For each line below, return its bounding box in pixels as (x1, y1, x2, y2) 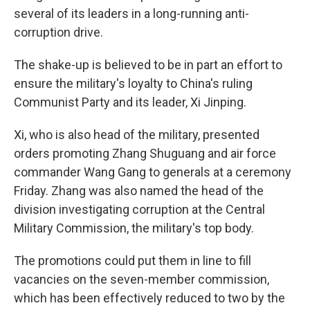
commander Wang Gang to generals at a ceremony (14, 165, 291, 179)
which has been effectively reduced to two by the (14, 291, 285, 305)
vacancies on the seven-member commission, (14, 272, 269, 286)
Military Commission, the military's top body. (14, 221, 254, 235)
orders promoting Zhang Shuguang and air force (14, 146, 276, 161)
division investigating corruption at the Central (14, 202, 265, 217)
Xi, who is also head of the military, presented (14, 127, 259, 142)
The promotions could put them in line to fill (14, 253, 251, 268)
